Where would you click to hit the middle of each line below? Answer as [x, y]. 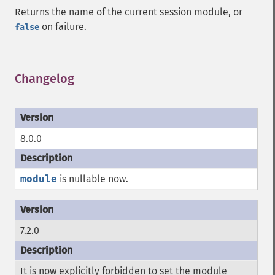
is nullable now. [93, 179]
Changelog [45, 79]
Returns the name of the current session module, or [129, 12]
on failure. [63, 27]
